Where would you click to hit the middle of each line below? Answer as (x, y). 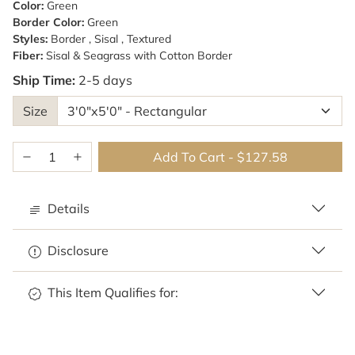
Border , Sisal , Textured (111, 38)
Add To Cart (191, 157)
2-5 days (105, 80)
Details (69, 208)
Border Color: (48, 22)
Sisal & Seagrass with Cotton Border (139, 55)
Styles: (30, 38)
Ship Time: (44, 80)
